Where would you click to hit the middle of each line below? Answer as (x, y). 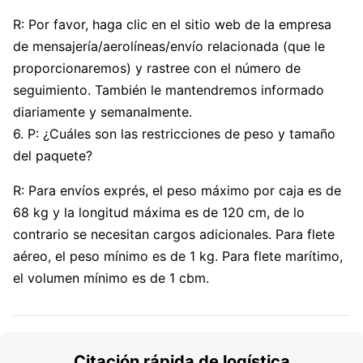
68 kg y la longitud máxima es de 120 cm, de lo (159, 213)
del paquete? (53, 156)
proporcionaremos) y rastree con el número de (157, 68)
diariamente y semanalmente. (102, 112)
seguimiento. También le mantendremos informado (169, 90)
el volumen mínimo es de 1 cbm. (111, 278)
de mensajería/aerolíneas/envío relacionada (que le (169, 47)
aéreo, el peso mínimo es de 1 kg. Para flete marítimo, (178, 256)
